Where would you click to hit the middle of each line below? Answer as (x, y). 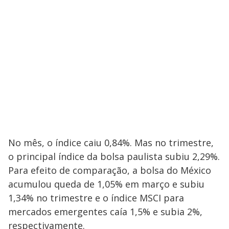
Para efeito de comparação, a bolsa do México (110, 170)
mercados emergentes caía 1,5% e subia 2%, (105, 211)
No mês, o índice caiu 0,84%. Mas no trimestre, (111, 142)
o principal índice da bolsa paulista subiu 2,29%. (114, 156)
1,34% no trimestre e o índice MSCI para (96, 198)
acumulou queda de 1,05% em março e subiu (106, 184)
